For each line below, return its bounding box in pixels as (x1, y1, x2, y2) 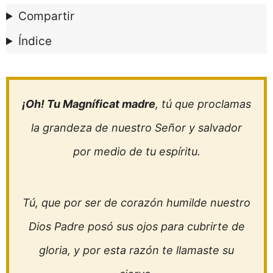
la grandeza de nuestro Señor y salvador (31, 121, 242, 134)
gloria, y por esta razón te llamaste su (39, 244, 234, 257)
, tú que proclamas (155, 97, 251, 110)
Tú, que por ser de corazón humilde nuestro (23, 196, 250, 209)
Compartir (18, 9, 75, 23)
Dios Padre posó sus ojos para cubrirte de (28, 220, 245, 233)
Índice (18, 34, 52, 48)
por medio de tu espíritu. (73, 145, 200, 158)
